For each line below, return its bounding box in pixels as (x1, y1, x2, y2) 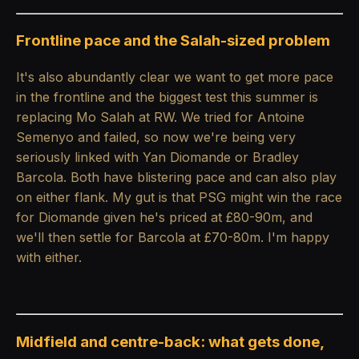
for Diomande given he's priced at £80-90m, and (16, 209, 313, 226)
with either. (16, 249, 82, 266)
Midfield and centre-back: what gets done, (16, 332, 324, 351)
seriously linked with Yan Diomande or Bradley (16, 149, 299, 166)
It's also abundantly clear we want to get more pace (16, 69, 333, 86)
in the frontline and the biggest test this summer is (16, 89, 318, 106)
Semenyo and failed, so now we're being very (16, 129, 296, 146)
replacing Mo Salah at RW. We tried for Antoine (16, 109, 305, 126)
